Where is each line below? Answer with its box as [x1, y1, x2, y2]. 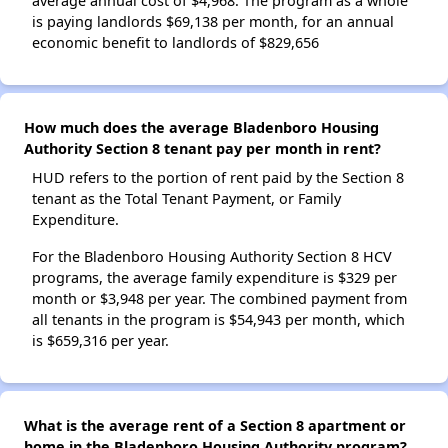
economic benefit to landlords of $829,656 [32, 33, 319, 53]
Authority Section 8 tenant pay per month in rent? [24, 139, 381, 159]
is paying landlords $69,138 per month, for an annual [32, 12, 394, 32]
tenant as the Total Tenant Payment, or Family [32, 189, 341, 209]
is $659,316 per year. [32, 331, 169, 351]
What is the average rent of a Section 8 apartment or [24, 416, 406, 436]
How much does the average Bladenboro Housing [24, 118, 379, 138]
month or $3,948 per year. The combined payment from [32, 289, 407, 309]
